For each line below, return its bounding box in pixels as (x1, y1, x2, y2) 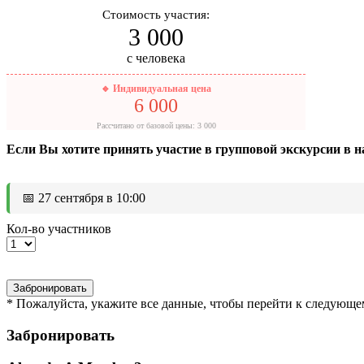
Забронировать (6, 326, 115, 344)
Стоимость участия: (102, 7, 210, 21)
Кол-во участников (6, 221, 111, 236)
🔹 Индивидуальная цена (101, 82, 211, 94)
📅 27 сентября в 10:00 (22, 190, 145, 205)
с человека (127, 50, 185, 65)
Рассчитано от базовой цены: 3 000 (96, 120, 216, 130)
